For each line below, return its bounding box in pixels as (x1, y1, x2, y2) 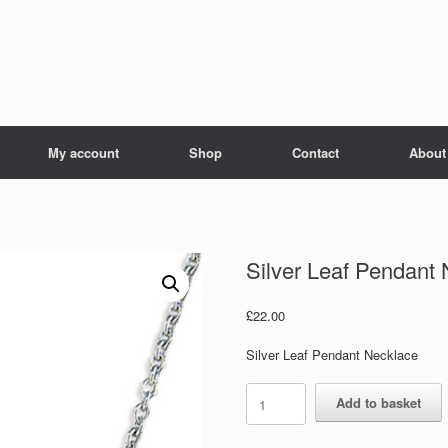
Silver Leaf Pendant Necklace (245, 344, 418, 364)
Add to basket (335, 393, 421, 412)
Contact (292, 143, 339, 162)
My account (48, 143, 119, 162)
